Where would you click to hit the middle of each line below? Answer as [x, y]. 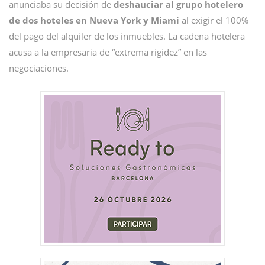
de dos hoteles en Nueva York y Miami [94, 20]
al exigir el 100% [214, 20]
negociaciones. [39, 68]
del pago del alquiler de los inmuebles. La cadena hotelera [127, 36]
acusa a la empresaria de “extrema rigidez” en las [108, 52]
